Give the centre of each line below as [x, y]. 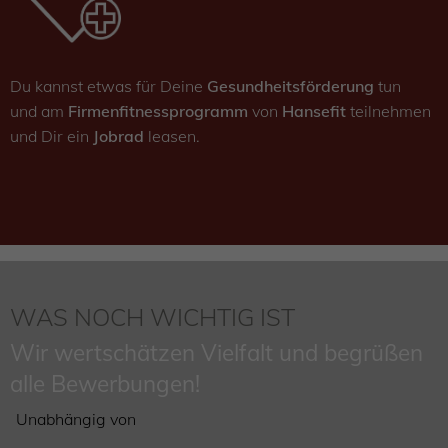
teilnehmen [388, 111]
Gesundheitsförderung [292, 86]
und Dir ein [51, 136]
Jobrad [118, 136]
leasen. [172, 136]
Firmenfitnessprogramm [158, 111]
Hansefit [314, 111]
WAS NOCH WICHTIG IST [152, 317]
